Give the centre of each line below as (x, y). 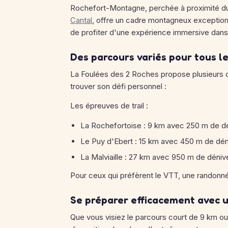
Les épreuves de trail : (109, 106)
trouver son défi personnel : (118, 86)
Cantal (81, 20)
